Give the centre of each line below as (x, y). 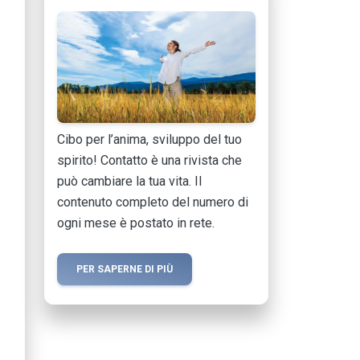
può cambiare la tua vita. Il (129, 182)
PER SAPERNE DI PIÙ (125, 270)
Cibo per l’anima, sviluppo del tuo (149, 140)
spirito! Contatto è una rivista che (149, 161)
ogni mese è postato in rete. (136, 223)
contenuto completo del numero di (153, 202)
